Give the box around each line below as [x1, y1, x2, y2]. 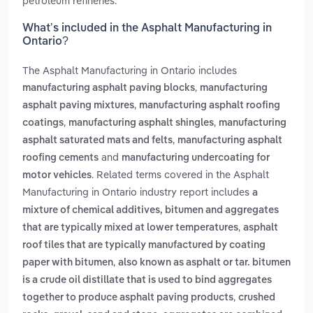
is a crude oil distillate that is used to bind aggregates [22, 275, 272, 286]
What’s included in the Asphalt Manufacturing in [22, 23, 272, 35]
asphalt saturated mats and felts [22, 136, 173, 146]
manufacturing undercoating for [122, 153, 270, 163]
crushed [238, 293, 275, 303]
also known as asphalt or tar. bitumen [118, 258, 291, 268]
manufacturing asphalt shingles [68, 118, 214, 129]
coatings [22, 118, 64, 129]
